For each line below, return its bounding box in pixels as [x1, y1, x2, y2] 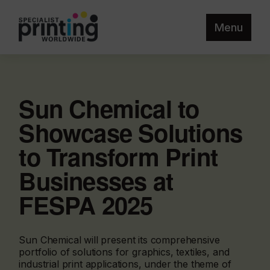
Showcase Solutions [19, 115, 242, 149]
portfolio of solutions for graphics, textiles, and [19, 246, 230, 258]
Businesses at [19, 163, 173, 198]
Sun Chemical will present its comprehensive [19, 234, 220, 246]
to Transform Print [19, 139, 218, 174]
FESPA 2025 [19, 187, 153, 222]
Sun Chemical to [19, 91, 199, 125]
